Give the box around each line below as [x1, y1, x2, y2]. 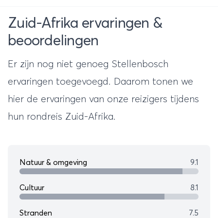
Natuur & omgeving [19, 159, 87, 167]
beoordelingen [8, 34, 99, 49]
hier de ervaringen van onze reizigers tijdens [8, 94, 199, 105]
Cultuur [19, 184, 44, 192]
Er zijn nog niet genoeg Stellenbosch [8, 59, 168, 70]
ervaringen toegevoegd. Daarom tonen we [8, 77, 193, 87]
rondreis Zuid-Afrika [27, 112, 113, 122]
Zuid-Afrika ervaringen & [8, 16, 162, 31]
